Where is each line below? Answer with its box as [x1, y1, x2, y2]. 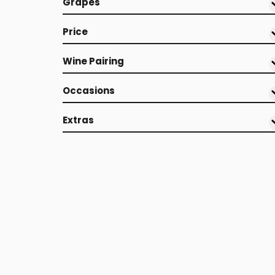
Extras [63, 114, 94, 126]
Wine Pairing [63, 55, 124, 68]
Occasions [63, 84, 115, 97]
